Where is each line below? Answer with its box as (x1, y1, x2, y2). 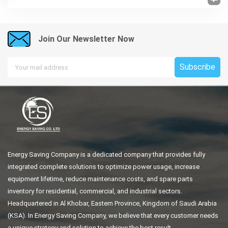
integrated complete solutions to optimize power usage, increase (8, 163, 199, 171)
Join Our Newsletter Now (38, 34, 134, 44)
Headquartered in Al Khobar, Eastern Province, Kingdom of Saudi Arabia (8, 199, 217, 208)
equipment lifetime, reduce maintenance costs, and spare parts (8, 175, 193, 183)
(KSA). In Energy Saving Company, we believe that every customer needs (8, 212, 218, 220)
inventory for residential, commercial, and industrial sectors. (8, 187, 182, 195)
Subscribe (180, 62, 215, 72)
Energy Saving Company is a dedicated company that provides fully (8, 151, 205, 159)
